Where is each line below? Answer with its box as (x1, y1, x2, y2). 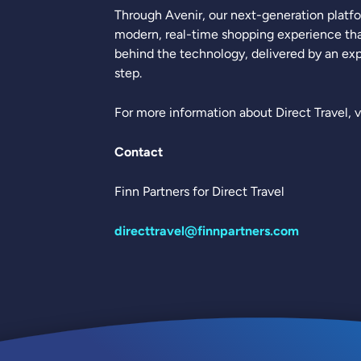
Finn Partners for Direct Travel (114, 183, 284, 199)
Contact (114, 143, 163, 160)
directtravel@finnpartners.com (114, 222, 299, 239)
